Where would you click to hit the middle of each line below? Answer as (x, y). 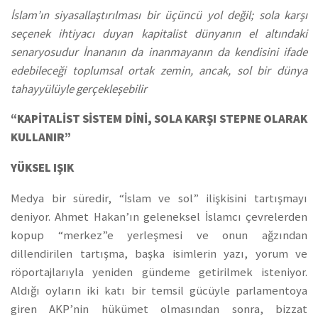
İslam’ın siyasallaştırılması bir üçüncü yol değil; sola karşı (159, 15)
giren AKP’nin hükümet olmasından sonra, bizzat (159, 309)
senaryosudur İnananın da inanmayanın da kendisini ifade (159, 52)
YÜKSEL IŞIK (42, 168)
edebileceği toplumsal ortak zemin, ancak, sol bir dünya (159, 70)
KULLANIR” (41, 138)
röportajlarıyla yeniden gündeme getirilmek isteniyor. (159, 272)
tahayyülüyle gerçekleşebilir (79, 89)
